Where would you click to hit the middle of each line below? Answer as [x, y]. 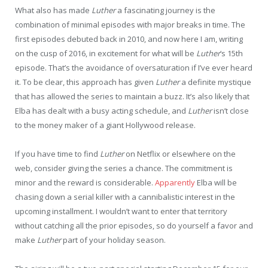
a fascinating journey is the [166, 10]
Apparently [175, 183]
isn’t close [231, 111]
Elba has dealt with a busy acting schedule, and [101, 111]
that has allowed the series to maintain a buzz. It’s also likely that [132, 97]
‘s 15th [232, 54]
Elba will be [216, 183]
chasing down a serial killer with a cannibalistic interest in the [125, 197]
